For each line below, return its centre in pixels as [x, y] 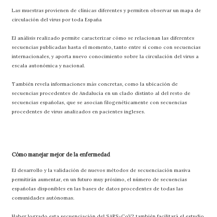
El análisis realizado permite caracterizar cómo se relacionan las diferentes [103, 38]
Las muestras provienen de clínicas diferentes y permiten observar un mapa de [106, 10]
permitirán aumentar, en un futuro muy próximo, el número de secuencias [99, 179]
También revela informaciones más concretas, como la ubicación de [95, 84]
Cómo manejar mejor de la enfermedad [61, 155]
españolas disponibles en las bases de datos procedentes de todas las [97, 188]
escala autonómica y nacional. [48, 65]
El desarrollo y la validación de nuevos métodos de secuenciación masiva [101, 170]
